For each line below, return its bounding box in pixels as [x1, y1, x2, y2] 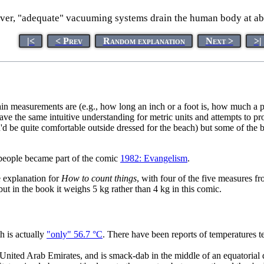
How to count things [61, 173, 137, 183]
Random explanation [103, 35, 185, 46]
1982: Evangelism [120, 153, 187, 163]
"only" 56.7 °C [47, 229, 103, 240]
